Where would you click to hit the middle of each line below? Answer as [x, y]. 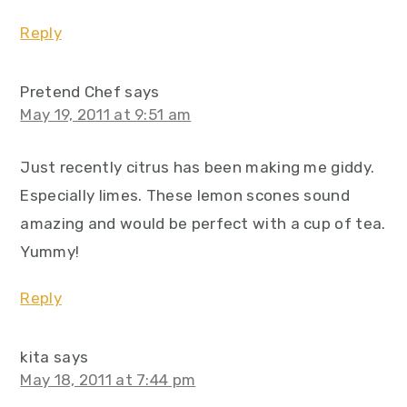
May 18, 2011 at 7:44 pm [108, 380]
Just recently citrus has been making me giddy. [198, 167]
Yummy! [50, 252]
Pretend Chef [70, 92]
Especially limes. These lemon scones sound [185, 195]
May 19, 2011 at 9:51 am [106, 114]
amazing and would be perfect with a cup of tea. [203, 223]
